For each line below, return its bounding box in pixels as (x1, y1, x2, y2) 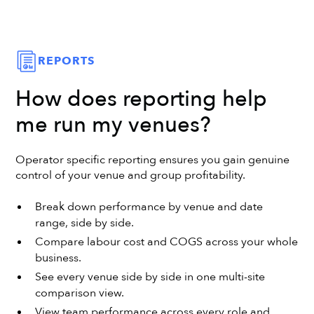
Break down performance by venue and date (34, 199, 263, 215)
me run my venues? (15, 110, 212, 141)
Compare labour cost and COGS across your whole (34, 234, 298, 250)
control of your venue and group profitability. (15, 167, 246, 183)
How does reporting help (15, 84, 268, 115)
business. (34, 250, 81, 266)
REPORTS (37, 53, 95, 69)
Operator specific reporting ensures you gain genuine (15, 151, 290, 168)
